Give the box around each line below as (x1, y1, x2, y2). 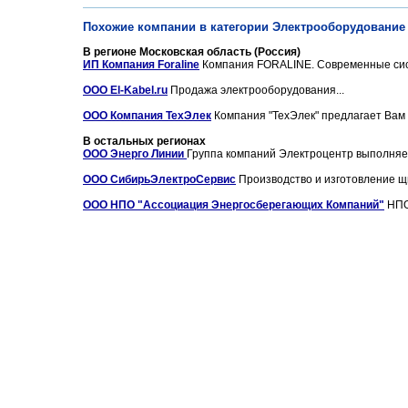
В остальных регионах (83, 135, 206, 148)
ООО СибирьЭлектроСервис (83, 173, 236, 186)
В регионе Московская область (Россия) (83, 46, 301, 58)
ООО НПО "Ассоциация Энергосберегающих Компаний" (83, 199, 384, 211)
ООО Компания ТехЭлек (83, 109, 211, 122)
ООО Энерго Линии (83, 148, 187, 160)
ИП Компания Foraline (83, 58, 199, 71)
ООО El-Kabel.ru (83, 84, 168, 97)
